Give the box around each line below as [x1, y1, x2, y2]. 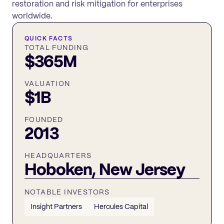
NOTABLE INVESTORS [24, 187, 110, 196]
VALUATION [24, 78, 70, 88]
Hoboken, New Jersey [24, 158, 185, 180]
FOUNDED [24, 114, 63, 124]
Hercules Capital [94, 201, 148, 211]
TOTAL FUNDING [24, 42, 89, 52]
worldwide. [12, 10, 52, 21]
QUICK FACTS [24, 34, 73, 42]
